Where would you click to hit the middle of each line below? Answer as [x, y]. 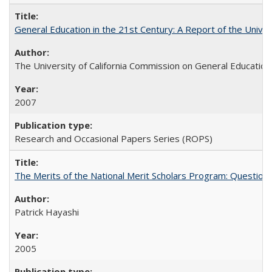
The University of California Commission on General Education [143, 66]
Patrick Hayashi [47, 212]
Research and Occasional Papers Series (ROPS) [114, 138]
